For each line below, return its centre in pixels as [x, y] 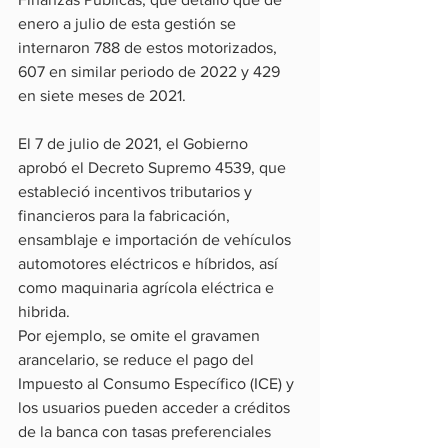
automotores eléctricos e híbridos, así [150, 263]
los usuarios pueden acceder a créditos [156, 407]
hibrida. [44, 311]
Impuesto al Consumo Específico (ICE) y [158, 383]
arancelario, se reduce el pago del [138, 359]
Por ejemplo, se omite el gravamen [141, 335]
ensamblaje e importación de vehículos [156, 239]
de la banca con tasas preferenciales [146, 431]
